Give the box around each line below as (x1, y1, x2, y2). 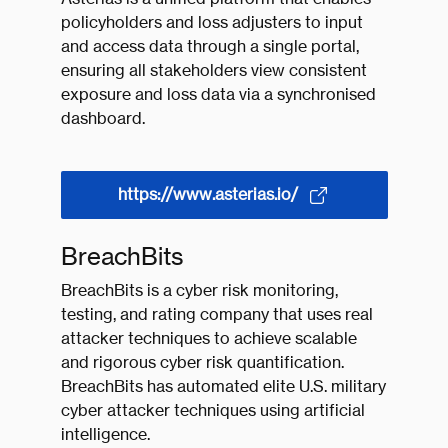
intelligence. (60, 424, 150, 445)
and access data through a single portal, (60, 36, 359, 57)
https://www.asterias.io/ (118, 184, 298, 205)
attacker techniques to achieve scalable (60, 328, 357, 349)
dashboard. (60, 108, 145, 129)
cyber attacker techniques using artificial (60, 400, 365, 421)
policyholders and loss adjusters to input (60, 12, 363, 33)
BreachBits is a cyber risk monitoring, (60, 280, 338, 301)
